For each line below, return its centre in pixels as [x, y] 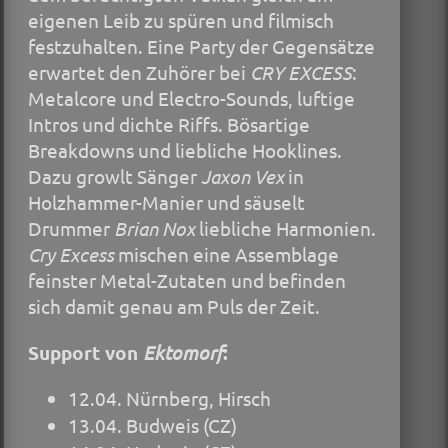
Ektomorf [183, 351]
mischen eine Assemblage [226, 254]
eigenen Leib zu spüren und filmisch [181, 20]
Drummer [71, 228]
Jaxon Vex [242, 176]
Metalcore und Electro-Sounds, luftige [191, 98]
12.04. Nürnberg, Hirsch [169, 397]
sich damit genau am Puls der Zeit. [174, 306]
